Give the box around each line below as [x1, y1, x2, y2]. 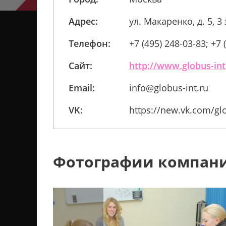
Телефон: [68, 37, 110, 49]
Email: [68, 82, 95, 94]
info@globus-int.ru [129, 82, 208, 94]
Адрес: [68, 15, 98, 27]
